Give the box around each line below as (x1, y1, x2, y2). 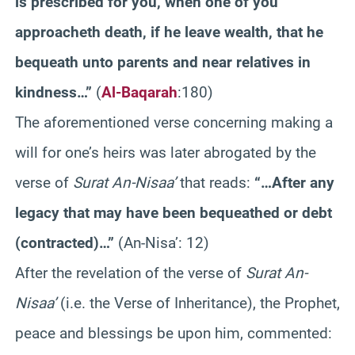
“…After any (254, 173, 334, 192)
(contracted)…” (15, 233, 114, 252)
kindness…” (15, 82, 92, 101)
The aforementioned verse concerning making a (15, 113, 333, 132)
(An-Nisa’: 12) (114, 233, 209, 252)
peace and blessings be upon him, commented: (15, 323, 332, 342)
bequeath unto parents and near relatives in (15, 52, 311, 71)
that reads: (176, 173, 254, 192)
